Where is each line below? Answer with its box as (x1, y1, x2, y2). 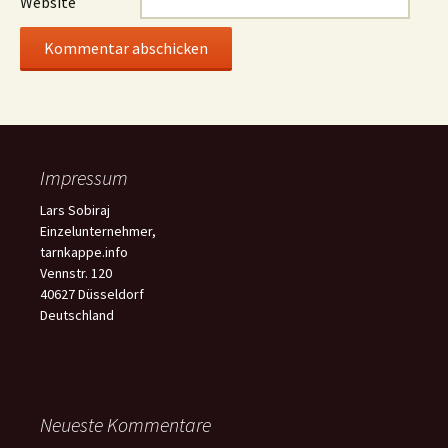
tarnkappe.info (40, 243, 128, 261)
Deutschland (40, 306, 114, 324)
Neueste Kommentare (40, 412, 211, 437)
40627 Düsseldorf (40, 285, 144, 303)
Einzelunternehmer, (40, 222, 156, 240)
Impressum (40, 165, 128, 190)
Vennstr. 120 (40, 264, 112, 282)
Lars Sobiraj (40, 201, 110, 219)
